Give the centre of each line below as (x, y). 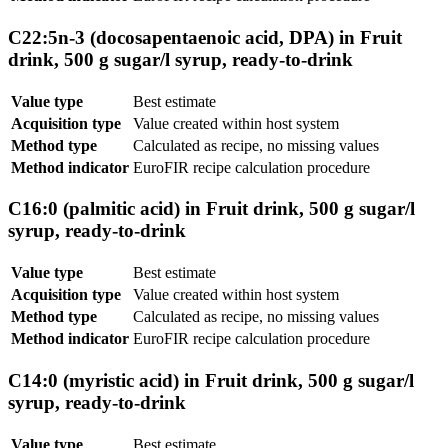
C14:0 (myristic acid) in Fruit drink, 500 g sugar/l (211, 380)
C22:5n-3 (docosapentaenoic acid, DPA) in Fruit (205, 38)
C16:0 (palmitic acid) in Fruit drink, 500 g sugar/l (211, 209)
